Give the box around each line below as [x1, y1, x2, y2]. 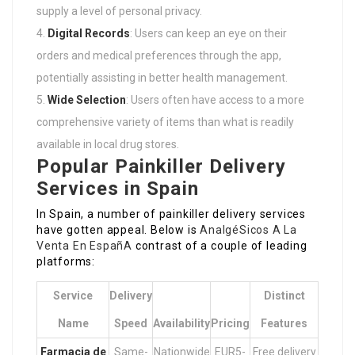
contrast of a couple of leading [132, 239, 307, 253]
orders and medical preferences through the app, [36, 49, 281, 63]
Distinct [263, 289, 305, 303]
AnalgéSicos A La [200, 223, 298, 237]
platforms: [36, 255, 95, 269]
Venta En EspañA [36, 239, 133, 253]
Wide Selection [48, 94, 126, 107]
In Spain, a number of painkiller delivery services [36, 208, 306, 221]
